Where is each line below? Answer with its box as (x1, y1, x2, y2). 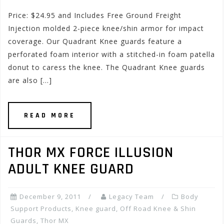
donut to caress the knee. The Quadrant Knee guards (8, 62, 205, 72)
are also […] (8, 75, 52, 85)
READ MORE (24, 111, 75, 120)
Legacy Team (109, 192, 154, 201)
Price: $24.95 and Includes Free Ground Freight (8, 10, 181, 20)
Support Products (10, 204, 71, 213)
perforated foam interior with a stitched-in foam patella (8, 49, 215, 59)
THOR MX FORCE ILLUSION (8, 143, 173, 162)
